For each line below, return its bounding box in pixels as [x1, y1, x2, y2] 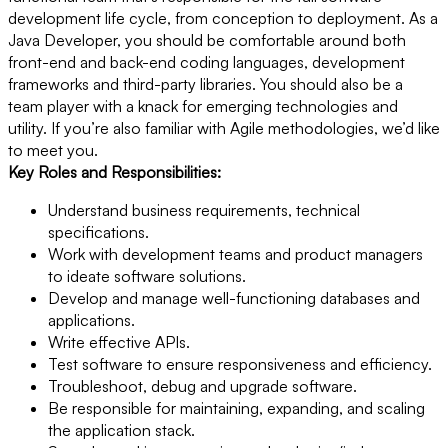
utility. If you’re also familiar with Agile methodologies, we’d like [8, 118, 440, 139]
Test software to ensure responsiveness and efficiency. [48, 354, 432, 375]
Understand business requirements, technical [48, 200, 360, 221]
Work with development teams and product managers [48, 244, 423, 265]
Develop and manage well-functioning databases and [48, 288, 420, 309]
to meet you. [8, 140, 98, 161]
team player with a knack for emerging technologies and [8, 96, 398, 117]
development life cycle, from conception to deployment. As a [8, 8, 438, 29]
